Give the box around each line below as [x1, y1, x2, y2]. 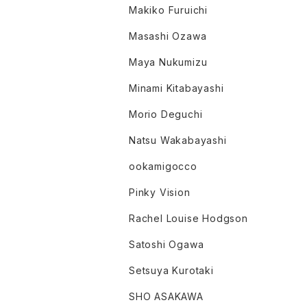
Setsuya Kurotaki [129, 265, 214, 277]
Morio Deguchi [129, 108, 203, 121]
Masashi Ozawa [129, 30, 207, 42]
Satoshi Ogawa [129, 238, 204, 251]
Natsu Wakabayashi [129, 134, 227, 147]
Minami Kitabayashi [129, 82, 224, 95]
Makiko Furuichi [129, 4, 208, 16]
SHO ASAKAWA [129, 291, 204, 303]
